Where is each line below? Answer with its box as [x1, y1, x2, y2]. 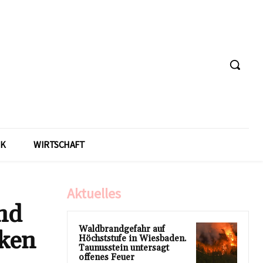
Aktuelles [67, 184, 121, 203]
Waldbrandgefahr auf [79, 224, 165, 235]
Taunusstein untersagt [79, 242, 169, 254]
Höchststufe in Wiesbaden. [79, 233, 187, 244]
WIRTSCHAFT [33, 139, 85, 150]
